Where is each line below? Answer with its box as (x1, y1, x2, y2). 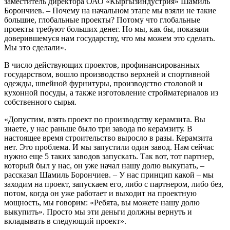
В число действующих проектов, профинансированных (4, 60, 200, 69)
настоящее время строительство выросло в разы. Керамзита (4, 133, 213, 142)
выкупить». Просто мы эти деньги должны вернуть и (4, 207, 192, 216)
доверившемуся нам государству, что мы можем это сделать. (4, 33, 215, 43)
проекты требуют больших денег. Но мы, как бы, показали (4, 24, 209, 33)
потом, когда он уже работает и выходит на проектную (4, 188, 197, 198)
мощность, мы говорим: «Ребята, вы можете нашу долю (4, 198, 200, 207)
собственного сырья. (4, 97, 76, 106)
